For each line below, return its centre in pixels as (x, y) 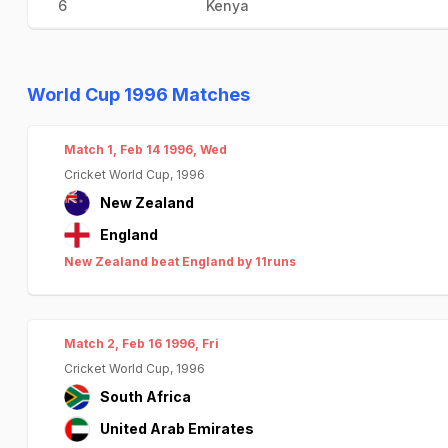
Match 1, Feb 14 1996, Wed (145, 149)
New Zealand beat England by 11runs (180, 261)
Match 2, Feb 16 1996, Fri (141, 343)
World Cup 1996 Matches (138, 94)
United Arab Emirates (177, 428)
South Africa (145, 396)
